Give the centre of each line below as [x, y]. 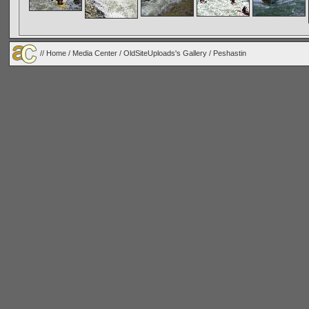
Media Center [95, 53]
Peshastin [230, 53]
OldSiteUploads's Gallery [165, 53]
